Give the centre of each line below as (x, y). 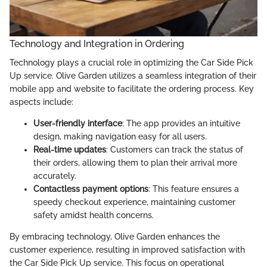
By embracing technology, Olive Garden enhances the (115, 236)
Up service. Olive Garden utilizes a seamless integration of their (133, 75)
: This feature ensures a (194, 189)
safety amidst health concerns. (94, 215)
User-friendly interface (78, 123)
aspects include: (41, 102)
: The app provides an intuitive (181, 123)
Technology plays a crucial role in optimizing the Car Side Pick (131, 62)
